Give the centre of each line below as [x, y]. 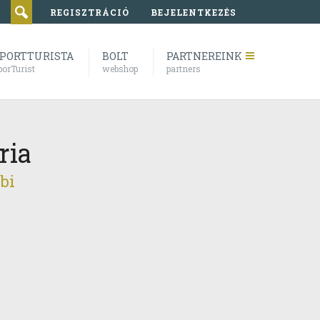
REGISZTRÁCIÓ [90, 12]
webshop [120, 69]
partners [184, 69]
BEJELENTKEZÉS [194, 12]
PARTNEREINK [204, 56]
